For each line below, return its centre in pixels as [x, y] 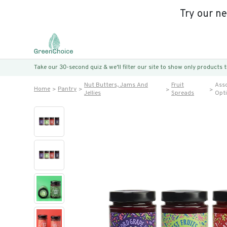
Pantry [67, 89]
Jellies [92, 93]
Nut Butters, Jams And [116, 85]
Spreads [183, 93]
